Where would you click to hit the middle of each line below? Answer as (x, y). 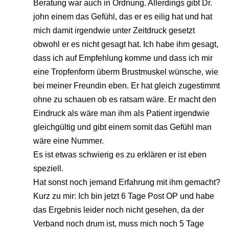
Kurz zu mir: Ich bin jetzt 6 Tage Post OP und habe (124, 196)
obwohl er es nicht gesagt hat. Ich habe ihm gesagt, (126, 44)
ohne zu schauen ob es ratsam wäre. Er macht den (125, 100)
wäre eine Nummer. (68, 141)
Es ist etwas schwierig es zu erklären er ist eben (120, 155)
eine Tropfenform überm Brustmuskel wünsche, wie (126, 72)
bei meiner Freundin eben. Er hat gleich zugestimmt (127, 86)
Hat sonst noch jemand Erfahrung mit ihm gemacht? (127, 182)
